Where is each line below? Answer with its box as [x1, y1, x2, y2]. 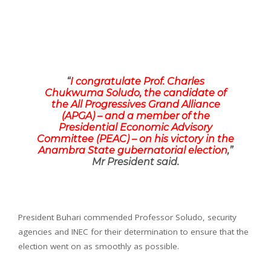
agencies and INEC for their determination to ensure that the [18, 226, 249, 237]
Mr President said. [92, 155, 179, 168]
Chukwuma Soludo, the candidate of [45, 87, 226, 99]
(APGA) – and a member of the [61, 109, 210, 122]
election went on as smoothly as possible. [18, 240, 179, 252]
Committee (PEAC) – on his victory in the [37, 132, 234, 145]
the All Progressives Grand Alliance [51, 98, 220, 110]
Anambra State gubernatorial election [38, 144, 227, 156]
